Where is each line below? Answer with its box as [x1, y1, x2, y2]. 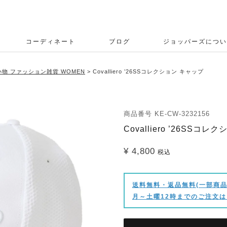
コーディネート [26, 38, 76, 46]
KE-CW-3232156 [155, 110, 210, 118]
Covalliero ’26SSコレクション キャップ [93, 68, 204, 74]
